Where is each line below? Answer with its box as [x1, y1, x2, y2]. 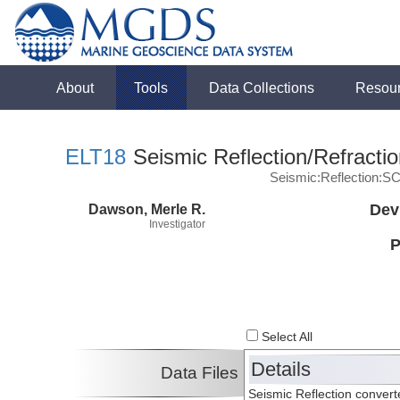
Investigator [149, 217, 205, 230]
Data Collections [209, 79, 315, 96]
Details [251, 358, 312, 381]
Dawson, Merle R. [88, 200, 205, 217]
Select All [258, 330, 313, 345]
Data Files [161, 363, 239, 383]
